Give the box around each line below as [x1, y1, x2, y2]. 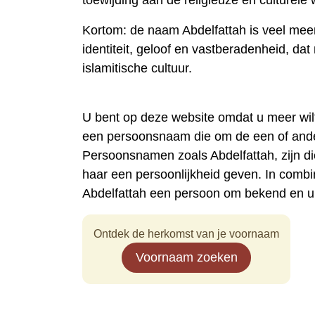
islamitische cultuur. [82, 61, 192, 75]
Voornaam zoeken [135, 250, 238, 264]
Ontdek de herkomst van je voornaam [94, 228, 279, 240]
